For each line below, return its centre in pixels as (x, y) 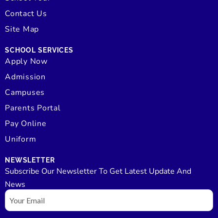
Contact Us (26, 13)
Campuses (25, 92)
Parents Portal (33, 108)
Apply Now (26, 61)
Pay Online (26, 123)
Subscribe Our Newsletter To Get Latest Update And (98, 171)
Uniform (21, 139)
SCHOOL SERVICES (39, 50)
